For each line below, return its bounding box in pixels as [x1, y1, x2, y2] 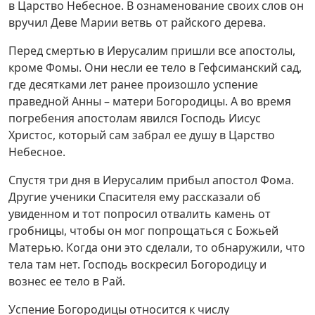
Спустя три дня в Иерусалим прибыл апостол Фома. [8, 172, 294, 188]
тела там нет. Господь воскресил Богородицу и [8, 256, 266, 272]
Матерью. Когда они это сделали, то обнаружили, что [8, 239, 305, 255]
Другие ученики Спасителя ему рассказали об [8, 188, 261, 205]
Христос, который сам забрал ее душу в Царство [8, 127, 275, 143]
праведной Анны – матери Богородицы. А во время [8, 93, 291, 109]
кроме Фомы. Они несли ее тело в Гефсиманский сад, [8, 59, 302, 75]
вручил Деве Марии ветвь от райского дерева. [8, 14, 266, 30]
